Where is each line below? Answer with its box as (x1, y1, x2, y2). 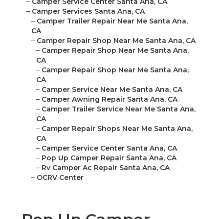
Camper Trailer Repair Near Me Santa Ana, (37, 17, 188, 26)
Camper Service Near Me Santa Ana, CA (42, 85, 182, 94)
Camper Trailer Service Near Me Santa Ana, (42, 105, 196, 114)
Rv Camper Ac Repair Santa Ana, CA (42, 163, 170, 173)
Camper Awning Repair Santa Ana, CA (42, 95, 177, 104)
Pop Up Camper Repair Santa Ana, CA (42, 153, 176, 163)
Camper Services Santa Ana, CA (32, 7, 145, 16)
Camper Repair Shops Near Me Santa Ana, (42, 124, 193, 133)
